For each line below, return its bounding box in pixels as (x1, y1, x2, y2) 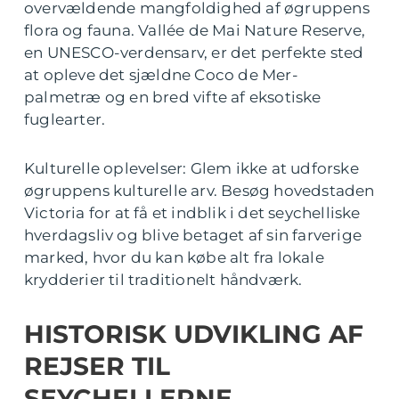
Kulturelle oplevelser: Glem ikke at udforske (24, 159, 359, 177)
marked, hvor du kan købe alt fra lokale (24, 248, 324, 266)
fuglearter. (24, 110, 106, 128)
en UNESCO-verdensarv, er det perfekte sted (24, 43, 364, 61)
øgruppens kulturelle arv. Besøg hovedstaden (24, 181, 375, 199)
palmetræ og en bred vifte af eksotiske (24, 87, 322, 106)
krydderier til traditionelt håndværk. (24, 270, 303, 289)
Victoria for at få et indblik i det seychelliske (24, 203, 361, 222)
